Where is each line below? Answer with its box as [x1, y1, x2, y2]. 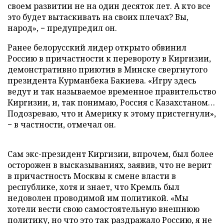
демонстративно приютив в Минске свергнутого [7, 64, 207, 75]
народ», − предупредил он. [7, 22, 117, 33]
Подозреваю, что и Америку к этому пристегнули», [7, 108, 216, 119]
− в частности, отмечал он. [7, 119, 116, 130]
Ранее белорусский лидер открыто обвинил [7, 42, 186, 53]
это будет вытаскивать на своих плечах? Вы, [7, 11, 188, 22]
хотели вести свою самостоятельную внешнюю [7, 203, 199, 214]
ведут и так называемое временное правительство [7, 86, 216, 97]
